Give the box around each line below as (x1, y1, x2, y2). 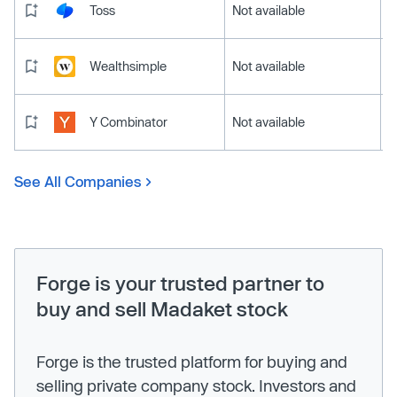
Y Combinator (90, 113, 167, 129)
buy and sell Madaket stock (36, 296, 288, 320)
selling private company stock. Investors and (36, 375, 356, 395)
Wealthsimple (90, 58, 167, 74)
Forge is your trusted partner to (36, 270, 324, 294)
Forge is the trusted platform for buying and (36, 351, 347, 371)
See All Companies (14, 172, 142, 190)
